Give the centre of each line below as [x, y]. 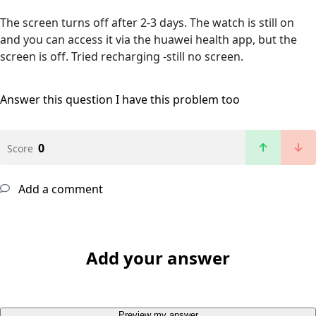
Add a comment [59, 189]
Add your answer [158, 258]
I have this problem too [178, 100]
